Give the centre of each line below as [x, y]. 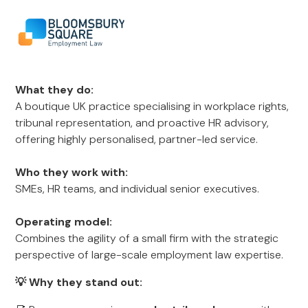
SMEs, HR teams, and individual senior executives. [137, 189]
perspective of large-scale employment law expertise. [150, 255]
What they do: [55, 90]
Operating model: [64, 222]
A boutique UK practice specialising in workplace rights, [152, 106]
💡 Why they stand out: [79, 282]
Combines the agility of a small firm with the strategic [147, 238]
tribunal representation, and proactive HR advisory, [142, 123]
